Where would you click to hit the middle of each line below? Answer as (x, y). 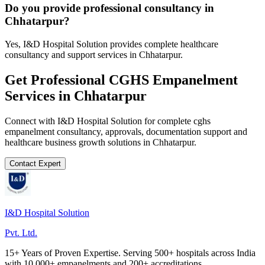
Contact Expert (35, 163)
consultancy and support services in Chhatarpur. (94, 54)
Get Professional (57, 80)
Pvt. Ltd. (21, 232)
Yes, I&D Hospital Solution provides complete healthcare (112, 44)
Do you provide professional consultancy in (109, 8)
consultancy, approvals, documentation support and (151, 131)
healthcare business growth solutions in (79, 142)
